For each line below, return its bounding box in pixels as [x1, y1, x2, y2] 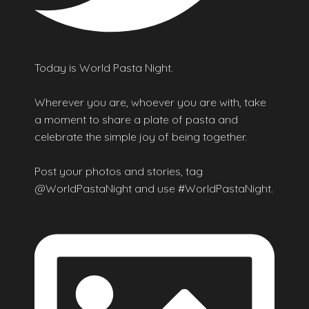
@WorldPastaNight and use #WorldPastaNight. [34, 181, 273, 195]
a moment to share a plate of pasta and [34, 112, 238, 126]
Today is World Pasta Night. [34, 60, 173, 74]
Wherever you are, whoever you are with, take [34, 94, 266, 109]
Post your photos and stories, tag [34, 163, 203, 178]
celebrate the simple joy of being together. [34, 129, 247, 143]
